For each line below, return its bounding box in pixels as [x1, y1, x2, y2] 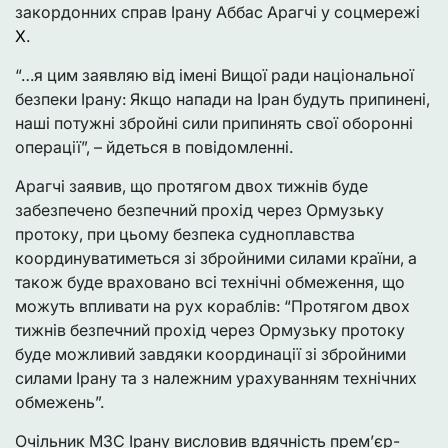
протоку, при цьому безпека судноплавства [15, 224, 355, 245]
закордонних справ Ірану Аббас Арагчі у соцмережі [15, 2, 420, 23]
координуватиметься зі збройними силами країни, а [15, 248, 417, 269]
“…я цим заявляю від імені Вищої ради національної [15, 65, 414, 86]
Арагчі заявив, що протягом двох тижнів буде [15, 176, 368, 197]
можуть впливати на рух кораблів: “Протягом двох [15, 296, 410, 317]
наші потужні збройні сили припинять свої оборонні [15, 113, 413, 134]
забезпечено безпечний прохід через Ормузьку [15, 200, 384, 221]
